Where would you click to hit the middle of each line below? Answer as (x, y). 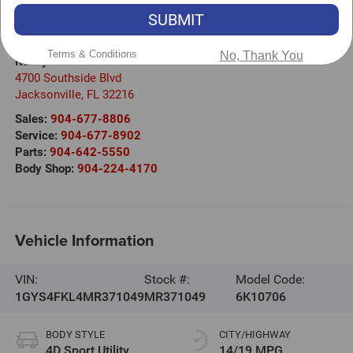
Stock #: (167, 279)
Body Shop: (46, 168)
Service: (37, 135)
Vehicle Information (84, 240)
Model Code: (271, 279)
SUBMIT (176, 19)
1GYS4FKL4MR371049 (79, 296)
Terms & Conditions (92, 54)
